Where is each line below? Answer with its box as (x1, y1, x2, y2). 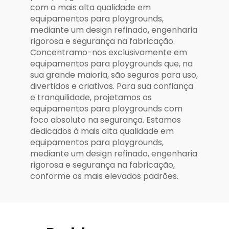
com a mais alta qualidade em (30, 1, 151, 13)
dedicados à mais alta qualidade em (30, 125, 174, 137)
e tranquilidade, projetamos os (30, 91, 152, 103)
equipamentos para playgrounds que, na (30, 57, 193, 70)
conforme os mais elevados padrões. (30, 170, 178, 182)
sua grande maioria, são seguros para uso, (30, 68, 198, 81)
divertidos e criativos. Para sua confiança (30, 80, 193, 92)
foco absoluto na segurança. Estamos (30, 113, 181, 126)
